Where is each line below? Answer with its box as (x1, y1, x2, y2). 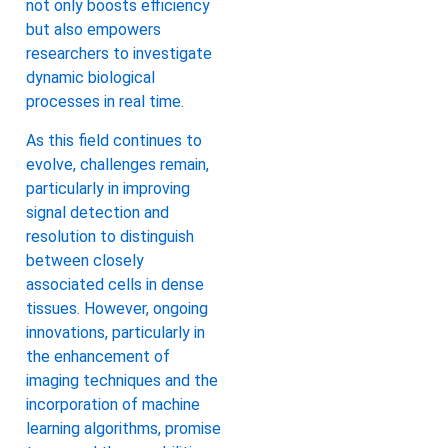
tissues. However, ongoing (26, 298, 208, 318)
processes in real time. (26, 92, 184, 112)
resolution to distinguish (26, 226, 194, 246)
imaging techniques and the (26, 370, 218, 390)
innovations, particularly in (26, 322, 205, 342)
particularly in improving (26, 178, 190, 198)
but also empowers (26, 20, 161, 40)
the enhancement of (26, 346, 170, 366)
